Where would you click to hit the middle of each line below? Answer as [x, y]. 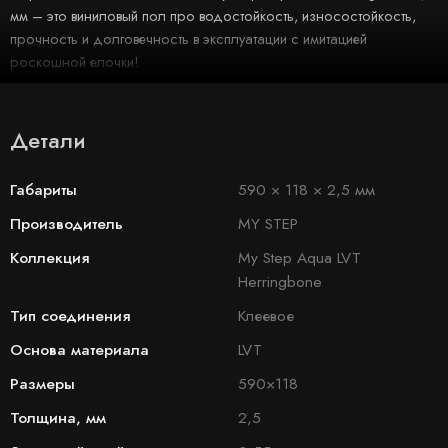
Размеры [42, 384]
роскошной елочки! [74, 61]
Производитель [66, 224]
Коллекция [49, 258]
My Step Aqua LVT [299, 258]
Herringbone [280, 282]
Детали [48, 140]
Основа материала [79, 350]
